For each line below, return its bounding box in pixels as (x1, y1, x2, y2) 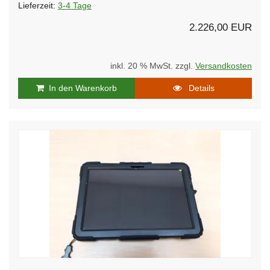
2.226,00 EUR (189, 21, 252, 33)
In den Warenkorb (44, 83, 117, 93)
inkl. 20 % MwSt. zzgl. (110, 61, 195, 71)
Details (181, 83, 215, 93)
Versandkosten (195, 61, 252, 71)
